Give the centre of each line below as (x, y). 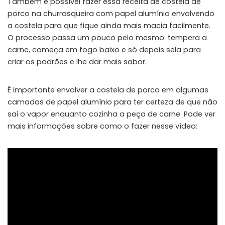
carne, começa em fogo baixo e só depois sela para (104, 49)
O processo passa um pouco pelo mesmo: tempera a (107, 37)
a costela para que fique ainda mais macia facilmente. (109, 25)
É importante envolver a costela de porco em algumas (108, 90)
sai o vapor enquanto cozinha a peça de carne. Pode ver (111, 114)
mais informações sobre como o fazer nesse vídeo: (102, 126)
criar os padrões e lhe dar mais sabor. (77, 62)
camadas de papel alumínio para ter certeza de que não (113, 102)
